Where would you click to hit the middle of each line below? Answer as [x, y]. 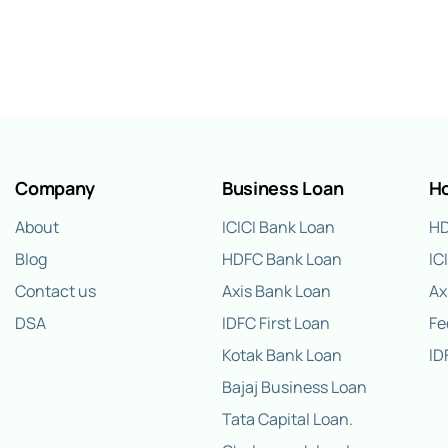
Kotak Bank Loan [281, 355]
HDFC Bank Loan [281, 259]
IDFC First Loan [275, 323]
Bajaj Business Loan [294, 387]
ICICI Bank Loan [278, 227]
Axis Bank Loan [276, 291]
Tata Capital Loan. [287, 419]
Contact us [56, 291]
